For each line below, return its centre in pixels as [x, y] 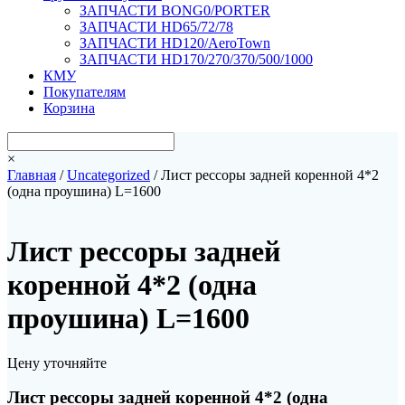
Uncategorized [108, 174]
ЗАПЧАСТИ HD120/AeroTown [175, 42]
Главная [32, 174]
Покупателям [85, 91]
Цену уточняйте [57, 363]
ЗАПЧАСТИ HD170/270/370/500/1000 [196, 59]
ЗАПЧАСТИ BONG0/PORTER [175, 10]
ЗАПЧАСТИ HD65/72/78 [156, 26]
